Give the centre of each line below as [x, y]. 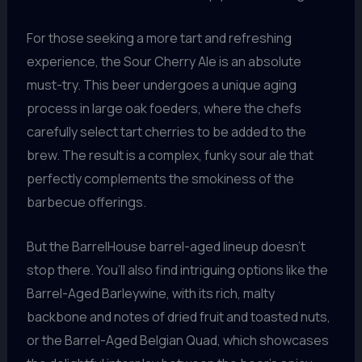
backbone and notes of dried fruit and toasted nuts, [178, 316]
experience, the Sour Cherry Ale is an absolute [164, 61]
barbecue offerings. [86, 202]
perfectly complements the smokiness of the [160, 178]
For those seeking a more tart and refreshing [159, 38]
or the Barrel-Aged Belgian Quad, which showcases [177, 340]
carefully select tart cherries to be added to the [166, 131]
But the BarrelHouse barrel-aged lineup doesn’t [166, 246]
